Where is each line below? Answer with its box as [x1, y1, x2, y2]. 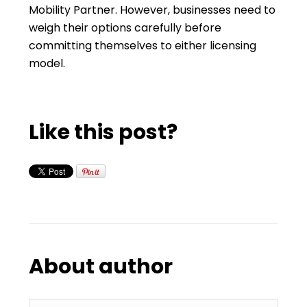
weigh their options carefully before [29, 20, 222, 36]
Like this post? [29, 118, 178, 147]
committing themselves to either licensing [29, 38, 257, 53]
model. [29, 56, 66, 71]
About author [29, 252, 173, 281]
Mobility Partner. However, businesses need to [29, 2, 276, 18]
